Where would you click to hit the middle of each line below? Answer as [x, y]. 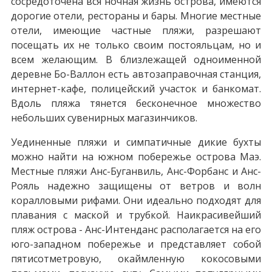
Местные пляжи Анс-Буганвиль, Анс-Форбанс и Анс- [136, 171]
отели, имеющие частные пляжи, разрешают [136, 30]
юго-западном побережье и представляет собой [136, 244]
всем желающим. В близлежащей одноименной [136, 59]
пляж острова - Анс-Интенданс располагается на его [136, 229]
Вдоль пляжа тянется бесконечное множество [136, 103]
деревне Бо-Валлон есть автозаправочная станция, [136, 74]
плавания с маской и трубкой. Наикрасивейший [136, 215]
